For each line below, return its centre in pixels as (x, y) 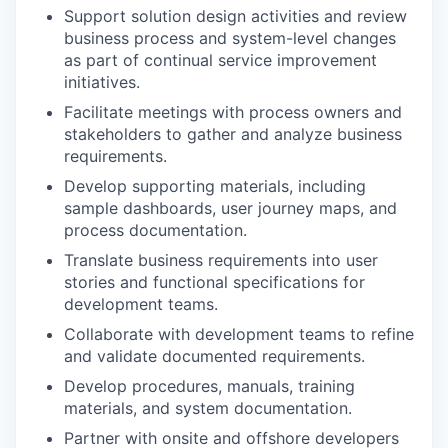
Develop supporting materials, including (215, 186)
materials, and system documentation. (208, 408)
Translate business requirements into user (221, 260)
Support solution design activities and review (235, 16)
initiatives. (102, 82)
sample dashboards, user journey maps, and (230, 208)
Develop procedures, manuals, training (209, 386)
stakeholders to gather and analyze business (233, 134)
